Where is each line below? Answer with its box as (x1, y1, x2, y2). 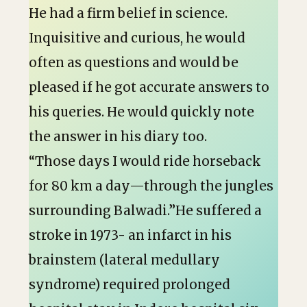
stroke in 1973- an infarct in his (29, 228, 232, 243)
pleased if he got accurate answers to (29, 79, 269, 95)
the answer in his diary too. (29, 129, 207, 145)
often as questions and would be (29, 55, 238, 71)
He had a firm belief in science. (29, 5, 228, 21)
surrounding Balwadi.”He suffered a (29, 203, 262, 219)
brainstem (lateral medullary (29, 252, 220, 268)
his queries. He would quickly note (29, 104, 254, 120)
